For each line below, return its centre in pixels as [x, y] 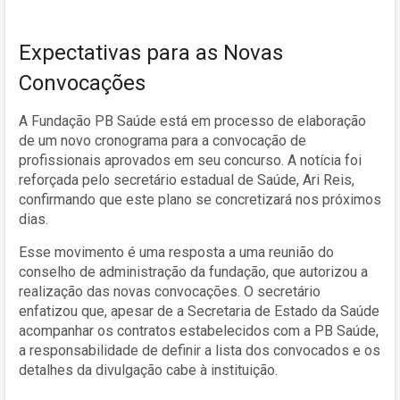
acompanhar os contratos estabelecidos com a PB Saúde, [199, 330]
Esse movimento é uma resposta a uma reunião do [176, 252]
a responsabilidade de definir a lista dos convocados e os [200, 350]
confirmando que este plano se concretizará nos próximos [200, 199]
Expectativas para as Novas [151, 52]
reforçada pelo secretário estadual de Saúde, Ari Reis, [187, 179]
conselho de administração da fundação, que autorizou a [193, 271]
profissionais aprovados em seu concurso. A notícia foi [190, 160]
